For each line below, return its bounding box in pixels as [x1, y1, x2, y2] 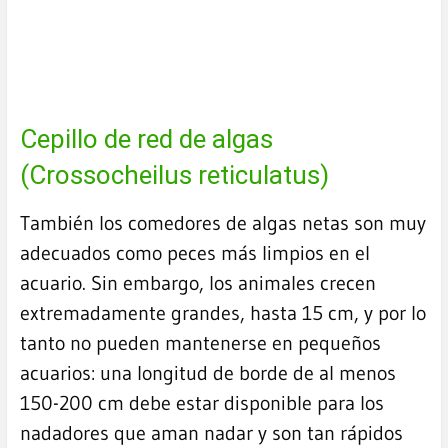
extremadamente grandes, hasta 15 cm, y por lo [19, 301, 426, 326]
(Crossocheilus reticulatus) [19, 160, 329, 191]
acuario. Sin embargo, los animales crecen [19, 271, 376, 296]
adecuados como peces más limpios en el [19, 241, 370, 266]
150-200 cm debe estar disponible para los [19, 391, 384, 416]
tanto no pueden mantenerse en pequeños [19, 331, 381, 356]
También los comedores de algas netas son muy [19, 211, 426, 236]
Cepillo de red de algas [19, 124, 273, 155]
